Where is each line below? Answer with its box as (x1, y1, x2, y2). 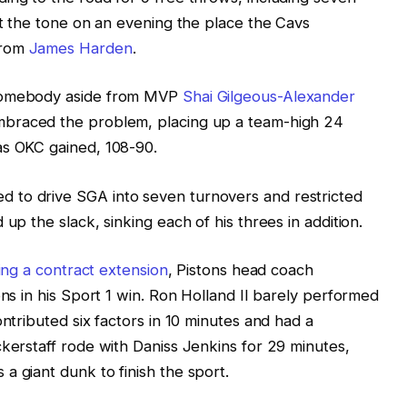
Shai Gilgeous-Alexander (182, 87, 356, 106)
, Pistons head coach (167, 261, 313, 280)
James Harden (28, 38, 133, 57)
